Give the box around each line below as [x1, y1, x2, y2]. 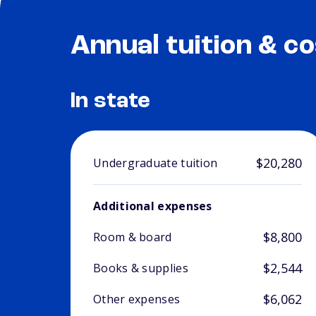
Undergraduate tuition [93, 155, 218, 171]
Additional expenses [93, 198, 212, 214]
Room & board [93, 229, 172, 245]
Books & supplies [93, 260, 188, 276]
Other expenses [93, 291, 181, 308]
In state [71, 90, 151, 114]
